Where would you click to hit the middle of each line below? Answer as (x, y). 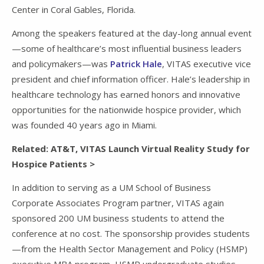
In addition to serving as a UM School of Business (111, 188)
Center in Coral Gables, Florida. (74, 10)
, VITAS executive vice (207, 64)
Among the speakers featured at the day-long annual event (132, 33)
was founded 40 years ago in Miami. (84, 125)
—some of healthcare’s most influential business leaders (127, 49)
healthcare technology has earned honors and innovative (126, 95)
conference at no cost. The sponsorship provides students (131, 234)
